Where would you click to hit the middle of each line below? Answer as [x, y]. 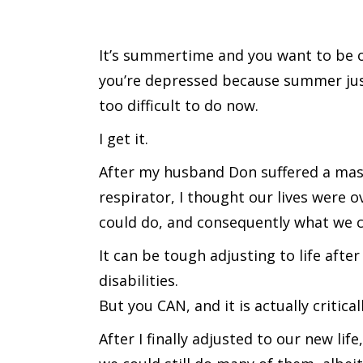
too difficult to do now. [179, 105]
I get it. [124, 139]
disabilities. [139, 280]
